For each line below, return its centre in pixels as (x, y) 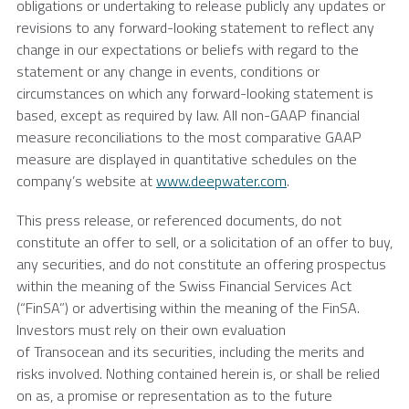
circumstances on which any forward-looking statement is (195, 93)
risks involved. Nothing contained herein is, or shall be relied (198, 374)
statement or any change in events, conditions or (168, 71)
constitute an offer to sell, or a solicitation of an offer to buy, (204, 242)
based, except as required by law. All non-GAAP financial (188, 115)
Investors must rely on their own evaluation (151, 330)
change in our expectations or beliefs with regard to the (188, 49)
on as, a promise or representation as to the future (174, 396)
